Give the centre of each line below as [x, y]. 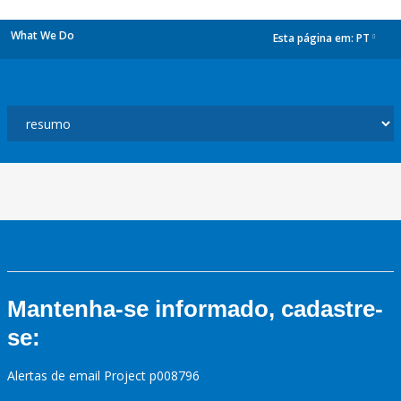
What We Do [43, 35]
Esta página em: [315, 38]
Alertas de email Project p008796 [103, 375]
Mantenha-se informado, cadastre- [195, 309]
